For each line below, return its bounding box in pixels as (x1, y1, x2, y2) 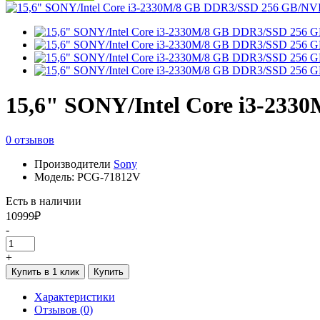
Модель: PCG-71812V (34, 171, 141, 184)
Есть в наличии (6, 195, 81, 208)
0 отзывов (6, 134, 54, 146)
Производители (34, 158, 114, 171)
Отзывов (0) (34, 304, 93, 316)
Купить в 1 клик (11, 266, 79, 278)
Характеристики (34, 291, 115, 304)
